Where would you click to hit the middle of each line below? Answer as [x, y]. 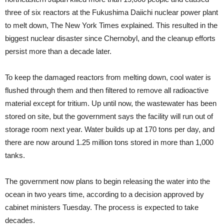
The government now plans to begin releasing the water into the [107, 181]
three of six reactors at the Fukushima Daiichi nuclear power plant [111, 12]
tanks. [15, 155]
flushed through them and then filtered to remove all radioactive [107, 90]
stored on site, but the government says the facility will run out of [109, 116]
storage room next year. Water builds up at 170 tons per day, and [110, 129]
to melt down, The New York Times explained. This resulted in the [111, 25]
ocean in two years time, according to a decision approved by [104, 194]
